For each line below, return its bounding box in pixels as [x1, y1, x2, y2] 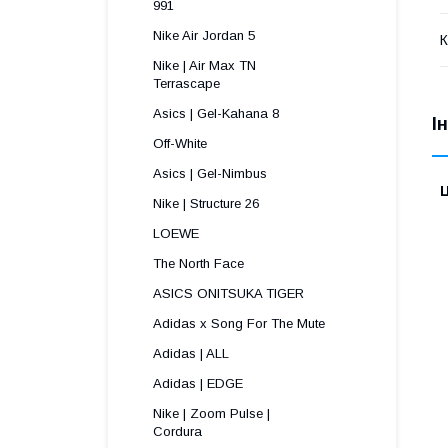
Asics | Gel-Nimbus [153, 166, 267, 181]
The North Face [153, 256, 244, 271]
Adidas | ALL [153, 346, 229, 361]
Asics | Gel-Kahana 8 [153, 106, 279, 121]
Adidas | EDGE [153, 376, 243, 391]
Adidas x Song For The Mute [153, 316, 325, 331]
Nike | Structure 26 [153, 196, 259, 211]
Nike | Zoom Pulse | [153, 406, 270, 421]
